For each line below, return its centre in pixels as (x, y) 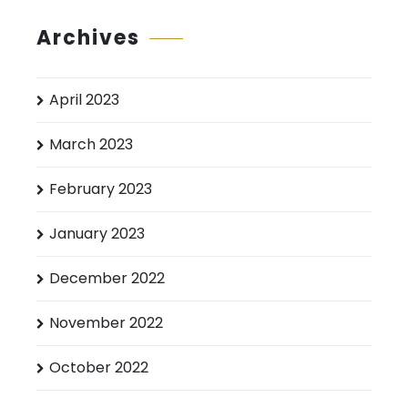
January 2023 (97, 234)
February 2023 (101, 189)
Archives (88, 38)
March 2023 (91, 145)
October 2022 (99, 368)
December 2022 (107, 279)
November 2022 (106, 323)
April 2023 (84, 100)
